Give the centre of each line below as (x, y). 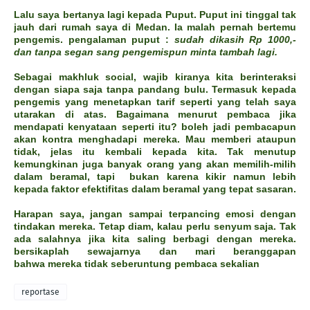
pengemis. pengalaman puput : (92, 40)
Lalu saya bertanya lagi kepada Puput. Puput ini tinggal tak (155, 15)
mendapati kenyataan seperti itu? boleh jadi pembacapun (155, 127)
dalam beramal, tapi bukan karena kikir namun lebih (155, 177)
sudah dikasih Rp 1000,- (233, 40)
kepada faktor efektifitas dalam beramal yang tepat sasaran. (155, 189)
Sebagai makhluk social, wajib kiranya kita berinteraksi (155, 77)
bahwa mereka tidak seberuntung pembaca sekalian (137, 264)
